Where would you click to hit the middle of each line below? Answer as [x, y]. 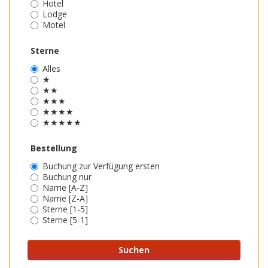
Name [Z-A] [65, 198]
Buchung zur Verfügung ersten [101, 166]
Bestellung [54, 148]
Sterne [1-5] [65, 209]
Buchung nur [67, 177]
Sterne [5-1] [65, 220]
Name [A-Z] [65, 188]
